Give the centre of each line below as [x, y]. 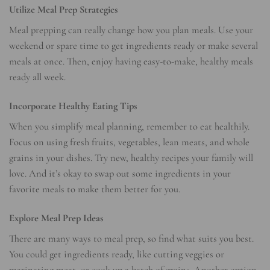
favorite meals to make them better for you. [95, 190]
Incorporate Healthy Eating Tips [73, 106]
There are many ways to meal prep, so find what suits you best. [131, 238]
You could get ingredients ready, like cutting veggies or [117, 254]
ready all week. [37, 77]
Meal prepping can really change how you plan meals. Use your [131, 30]
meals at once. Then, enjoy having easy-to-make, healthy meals [131, 62]
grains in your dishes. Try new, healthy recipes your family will [131, 158]
